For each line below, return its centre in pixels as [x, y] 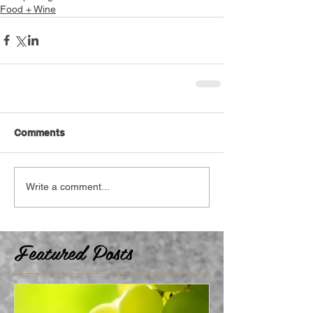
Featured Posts [73, 252]
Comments [39, 132]
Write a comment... [68, 187]
